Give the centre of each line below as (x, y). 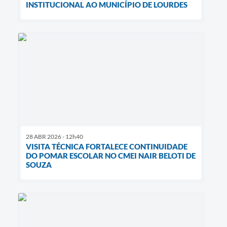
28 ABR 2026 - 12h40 (54, 136)
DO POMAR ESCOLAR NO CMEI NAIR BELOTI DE (111, 155)
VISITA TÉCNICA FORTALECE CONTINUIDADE (107, 146)
